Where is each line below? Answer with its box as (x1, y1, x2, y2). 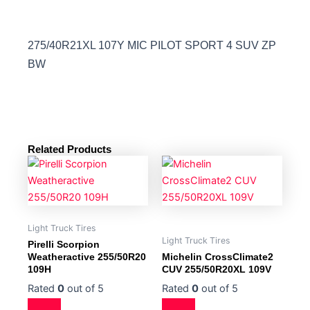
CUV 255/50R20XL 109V (162, 263, 271, 275)
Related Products (28, 143, 111, 155)
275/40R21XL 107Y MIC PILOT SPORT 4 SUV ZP (28, 39, 276, 52)
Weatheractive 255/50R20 (28, 250, 146, 262)
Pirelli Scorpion (28, 238, 100, 250)
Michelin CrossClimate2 (162, 250, 273, 262)
